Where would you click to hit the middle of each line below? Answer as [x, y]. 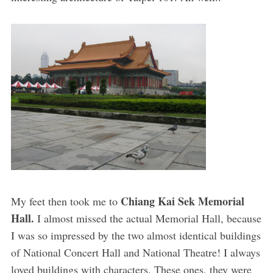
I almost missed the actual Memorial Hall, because [147, 218]
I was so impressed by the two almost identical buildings [136, 236]
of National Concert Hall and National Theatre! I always [135, 253]
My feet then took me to [66, 201]
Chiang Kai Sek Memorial [182, 201]
